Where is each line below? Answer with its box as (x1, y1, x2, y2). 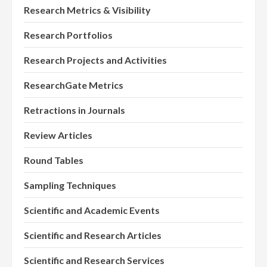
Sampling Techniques (24, 179, 116, 191)
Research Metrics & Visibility (24, 4, 151, 16)
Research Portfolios (24, 29, 113, 41)
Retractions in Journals (24, 104, 125, 116)
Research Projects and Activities (24, 54, 167, 66)
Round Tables (24, 154, 83, 166)
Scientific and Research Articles (24, 229, 162, 241)
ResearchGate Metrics (24, 79, 123, 91)
